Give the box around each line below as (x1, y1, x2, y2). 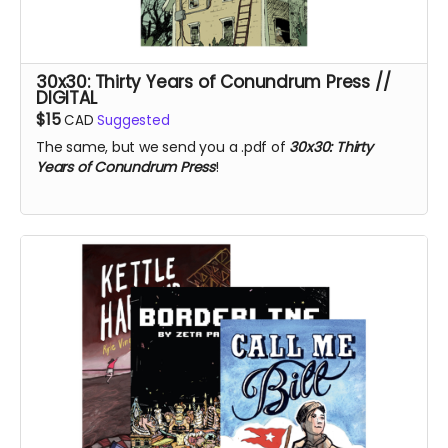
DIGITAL (36, 86, 97, 110)
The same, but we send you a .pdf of (36, 137, 290, 157)
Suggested (97, 111, 170, 130)
